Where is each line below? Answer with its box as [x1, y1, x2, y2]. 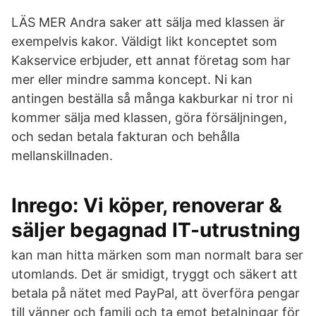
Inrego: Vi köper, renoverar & [11, 193, 282, 217]
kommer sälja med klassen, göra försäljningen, [11, 110, 287, 125]
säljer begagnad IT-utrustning [11, 218, 300, 242]
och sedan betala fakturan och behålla [11, 129, 240, 144]
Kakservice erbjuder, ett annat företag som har [11, 53, 291, 68]
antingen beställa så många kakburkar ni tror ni [11, 91, 293, 106]
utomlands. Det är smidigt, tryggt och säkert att [11, 267, 298, 281]
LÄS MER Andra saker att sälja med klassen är [11, 15, 285, 30]
